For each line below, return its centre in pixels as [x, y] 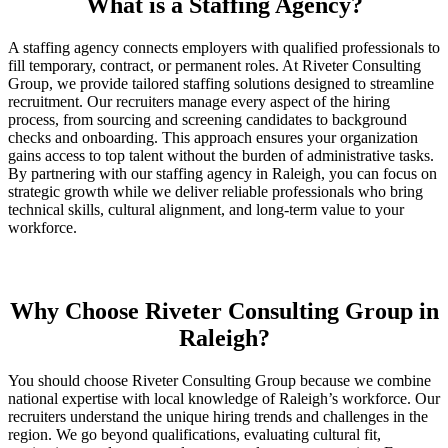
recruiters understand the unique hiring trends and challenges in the [218, 416]
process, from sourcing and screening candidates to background [207, 119]
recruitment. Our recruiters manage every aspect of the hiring [199, 101]
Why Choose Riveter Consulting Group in [224, 310]
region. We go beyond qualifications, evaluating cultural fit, [194, 434]
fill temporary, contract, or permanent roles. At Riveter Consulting [214, 65]
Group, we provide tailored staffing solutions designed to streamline [221, 83]
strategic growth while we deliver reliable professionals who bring [215, 191]
